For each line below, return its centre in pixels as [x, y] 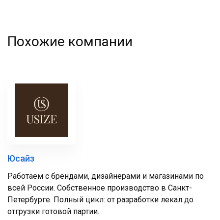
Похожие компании [70, 41]
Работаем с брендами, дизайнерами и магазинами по [106, 176]
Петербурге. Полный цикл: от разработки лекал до [100, 200]
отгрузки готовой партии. [53, 211]
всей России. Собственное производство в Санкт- [100, 188]
